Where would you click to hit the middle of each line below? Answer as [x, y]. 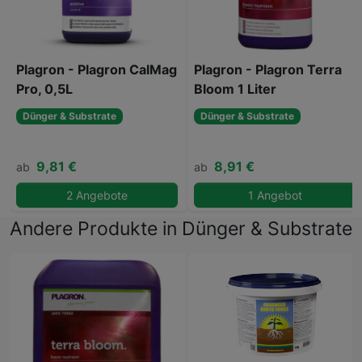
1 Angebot [275, 196]
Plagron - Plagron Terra [268, 70]
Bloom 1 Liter [235, 89]
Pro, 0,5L [44, 89]
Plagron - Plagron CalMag [97, 70]
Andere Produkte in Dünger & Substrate [181, 229]
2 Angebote [97, 196]
